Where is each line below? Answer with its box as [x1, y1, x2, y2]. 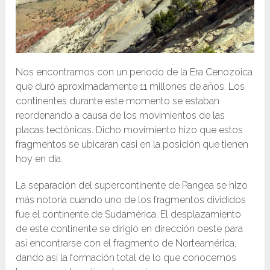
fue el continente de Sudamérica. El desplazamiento [16, 209, 242, 221]
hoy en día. [16, 153, 63, 165]
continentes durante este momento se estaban [16, 95, 220, 107]
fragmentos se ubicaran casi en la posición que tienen [16, 139, 249, 151]
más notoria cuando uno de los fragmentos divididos [16, 194, 246, 206]
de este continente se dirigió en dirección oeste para [16, 223, 243, 235]
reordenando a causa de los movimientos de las [16, 110, 225, 122]
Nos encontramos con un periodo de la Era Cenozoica [16, 66, 253, 78]
